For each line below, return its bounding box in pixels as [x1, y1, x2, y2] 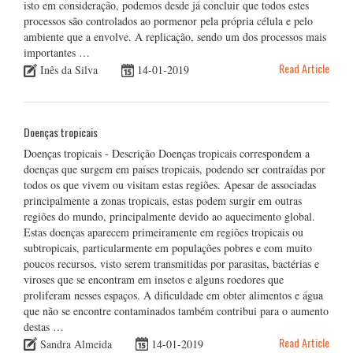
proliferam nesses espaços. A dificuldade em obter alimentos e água [24, 288, 323, 303]
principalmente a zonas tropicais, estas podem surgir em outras [24, 193, 302, 209]
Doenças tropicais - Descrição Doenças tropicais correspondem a [24, 146, 310, 162]
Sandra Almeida [40, 336, 112, 351]
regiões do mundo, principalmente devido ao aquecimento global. [24, 209, 315, 225]
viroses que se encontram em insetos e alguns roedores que [24, 272, 284, 288]
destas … [24, 319, 64, 335]
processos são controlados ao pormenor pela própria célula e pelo [24, 13, 313, 29]
